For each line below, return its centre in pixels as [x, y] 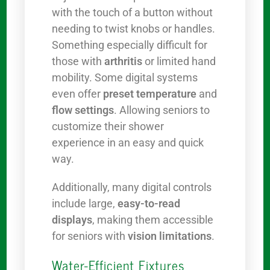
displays [72, 220]
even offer [78, 94]
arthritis [124, 61]
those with [78, 61]
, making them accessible [153, 220]
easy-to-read [149, 204]
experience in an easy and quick [128, 143]
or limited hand [179, 61]
